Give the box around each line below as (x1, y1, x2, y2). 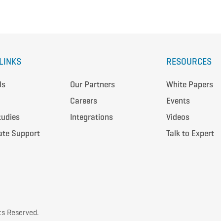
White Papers (166, 79, 213, 90)
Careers (70, 96, 97, 107)
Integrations (70, 112, 113, 123)
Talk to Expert (166, 128, 214, 139)
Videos (166, 112, 189, 123)
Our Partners (70, 79, 115, 90)
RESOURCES (166, 56, 212, 68)
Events (166, 96, 190, 107)
